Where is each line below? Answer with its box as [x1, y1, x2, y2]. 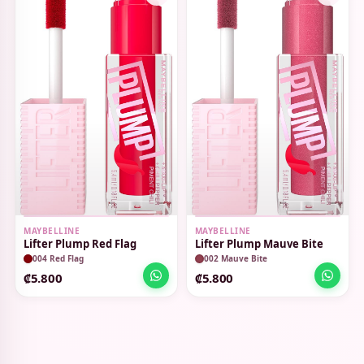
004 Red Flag [32, 253, 84, 265]
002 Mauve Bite [203, 253, 267, 265]
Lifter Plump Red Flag [24, 236, 136, 251]
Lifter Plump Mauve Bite [194, 236, 323, 251]
